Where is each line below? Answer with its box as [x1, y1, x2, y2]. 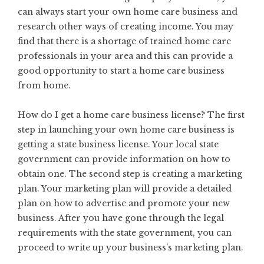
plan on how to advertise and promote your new [18, 197, 230, 209]
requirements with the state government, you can [18, 227, 232, 238]
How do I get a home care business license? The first [18, 109, 245, 120]
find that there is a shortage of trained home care [18, 35, 231, 47]
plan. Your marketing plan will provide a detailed [18, 183, 232, 194]
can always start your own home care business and [18, 6, 237, 17]
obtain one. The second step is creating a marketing [18, 168, 242, 179]
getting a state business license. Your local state [18, 138, 219, 150]
